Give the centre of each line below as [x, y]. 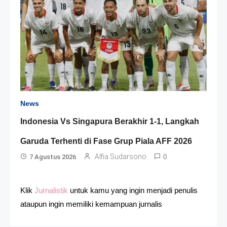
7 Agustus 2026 [53, 157]
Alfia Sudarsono [121, 156]
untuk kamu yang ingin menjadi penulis [133, 190]
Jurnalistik [51, 190]
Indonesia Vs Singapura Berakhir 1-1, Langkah [110, 121]
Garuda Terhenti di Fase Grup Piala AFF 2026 [106, 141]
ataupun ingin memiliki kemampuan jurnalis [91, 204]
